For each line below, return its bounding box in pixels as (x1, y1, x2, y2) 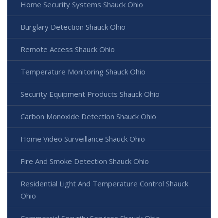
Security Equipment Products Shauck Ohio (20, 89, 160, 99)
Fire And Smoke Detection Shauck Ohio (20, 156, 149, 166)
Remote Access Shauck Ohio (20, 44, 115, 54)
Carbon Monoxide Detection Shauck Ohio (20, 111, 156, 121)
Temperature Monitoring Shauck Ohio (20, 67, 145, 76)
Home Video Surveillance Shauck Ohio (20, 134, 145, 144)
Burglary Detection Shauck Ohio (20, 22, 126, 32)
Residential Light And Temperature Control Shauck (20, 179, 188, 188)
